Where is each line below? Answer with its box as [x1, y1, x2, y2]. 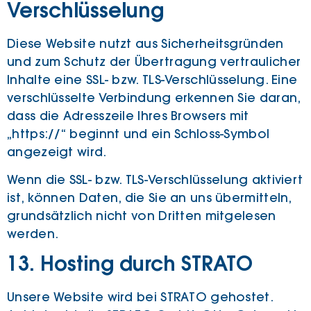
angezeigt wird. [7, 144, 107, 160]
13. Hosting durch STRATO [7, 255, 253, 274]
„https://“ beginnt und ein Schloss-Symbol [7, 126, 270, 142]
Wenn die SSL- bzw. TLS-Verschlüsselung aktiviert [7, 172, 303, 188]
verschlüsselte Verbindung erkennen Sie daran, [7, 90, 301, 106]
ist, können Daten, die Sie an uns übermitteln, [7, 190, 292, 206]
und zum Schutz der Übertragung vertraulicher [7, 53, 301, 69]
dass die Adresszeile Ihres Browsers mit [7, 108, 249, 124]
